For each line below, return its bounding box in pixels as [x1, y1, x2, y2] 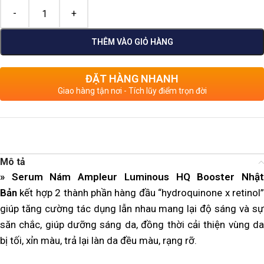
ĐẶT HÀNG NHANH [85, 72, 179, 85]
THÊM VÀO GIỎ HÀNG [91, 37, 173, 47]
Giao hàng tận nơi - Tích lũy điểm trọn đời [57, 86, 207, 96]
